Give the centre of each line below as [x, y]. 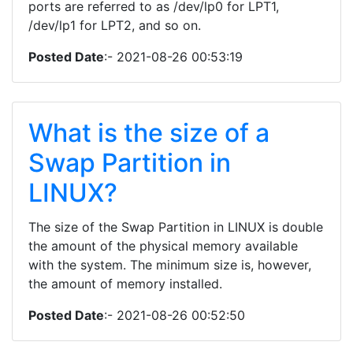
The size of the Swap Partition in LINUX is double [176, 227]
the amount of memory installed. [125, 284]
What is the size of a [149, 133]
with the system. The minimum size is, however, [170, 265]
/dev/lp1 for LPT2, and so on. [115, 25]
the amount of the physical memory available [163, 246]
